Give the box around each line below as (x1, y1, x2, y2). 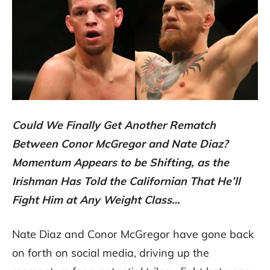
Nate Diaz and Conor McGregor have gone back (12, 227, 254, 242)
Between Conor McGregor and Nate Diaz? (12, 137, 228, 151)
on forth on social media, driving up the (12, 246, 209, 260)
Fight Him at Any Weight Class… (12, 193, 183, 207)
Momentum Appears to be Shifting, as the (12, 155, 229, 170)
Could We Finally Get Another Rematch (12, 118, 216, 133)
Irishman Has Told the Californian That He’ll (12, 174, 240, 189)
